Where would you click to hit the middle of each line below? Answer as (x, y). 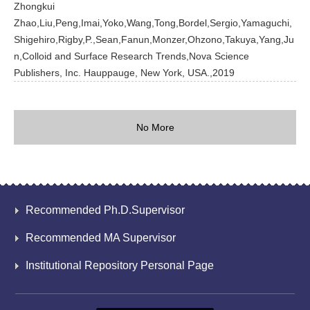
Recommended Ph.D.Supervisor (106, 210)
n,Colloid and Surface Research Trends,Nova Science (131, 56)
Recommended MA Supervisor (101, 238)
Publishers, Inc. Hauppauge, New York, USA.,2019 (124, 73)
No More (155, 127)
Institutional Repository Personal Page (120, 265)
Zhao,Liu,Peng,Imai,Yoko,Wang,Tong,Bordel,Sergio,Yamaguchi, (153, 23)
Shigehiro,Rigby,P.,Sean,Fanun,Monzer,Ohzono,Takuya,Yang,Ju (154, 39)
